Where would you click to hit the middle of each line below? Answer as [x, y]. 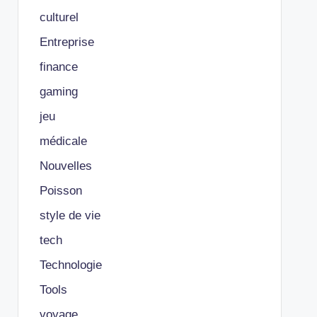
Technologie [70, 265]
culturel [59, 17]
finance [58, 67]
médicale [63, 141]
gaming [58, 92]
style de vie [70, 215]
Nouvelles [65, 166]
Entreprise [67, 42]
